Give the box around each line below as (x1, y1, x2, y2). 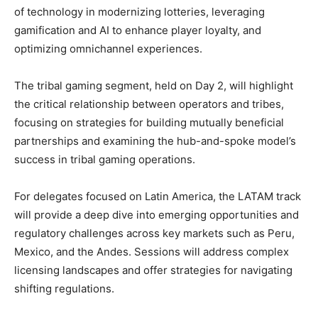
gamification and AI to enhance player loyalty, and (14, 23, 261, 37)
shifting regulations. (14, 281, 114, 295)
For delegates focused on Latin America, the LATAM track (14, 189, 301, 203)
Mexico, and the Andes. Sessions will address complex (14, 244, 289, 258)
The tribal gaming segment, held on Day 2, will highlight (14, 78, 293, 92)
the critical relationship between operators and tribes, (14, 97, 284, 111)
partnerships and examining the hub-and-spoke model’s (14, 133, 296, 148)
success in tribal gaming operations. (14, 152, 195, 166)
